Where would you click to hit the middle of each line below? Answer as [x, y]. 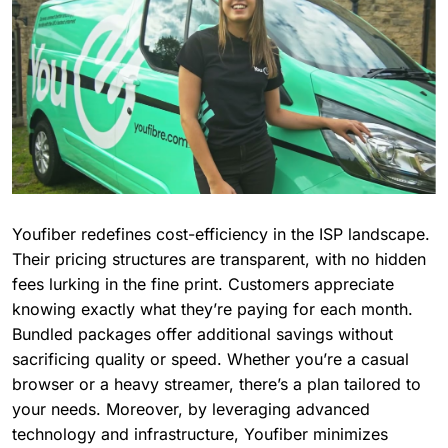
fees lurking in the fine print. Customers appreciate [203, 284]
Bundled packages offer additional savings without [202, 334]
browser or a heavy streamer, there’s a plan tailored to [216, 384]
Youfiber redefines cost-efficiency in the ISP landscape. [221, 234]
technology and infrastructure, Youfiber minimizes [200, 434]
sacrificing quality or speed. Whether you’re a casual [210, 359]
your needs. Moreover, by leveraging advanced [191, 409]
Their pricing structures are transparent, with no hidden [219, 259]
